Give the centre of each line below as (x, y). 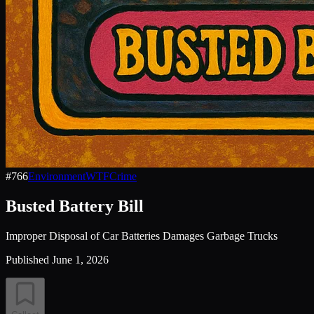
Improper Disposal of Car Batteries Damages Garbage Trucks (142, 235)
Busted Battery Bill (75, 206)
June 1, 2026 (80, 259)
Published (27, 259)
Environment (57, 176)
